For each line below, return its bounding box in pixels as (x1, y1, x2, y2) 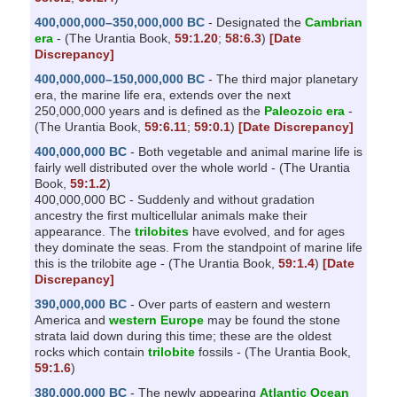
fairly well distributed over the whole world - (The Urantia (34, 160, 350, 175)
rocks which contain (34, 344, 148, 359)
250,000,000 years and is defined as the (34, 103, 264, 118)
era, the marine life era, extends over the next (34, 87, 291, 102)
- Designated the (204, 14, 305, 29)
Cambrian (304, 14, 362, 29)
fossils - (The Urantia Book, (194, 344, 351, 359)
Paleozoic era (263, 103, 345, 118)
